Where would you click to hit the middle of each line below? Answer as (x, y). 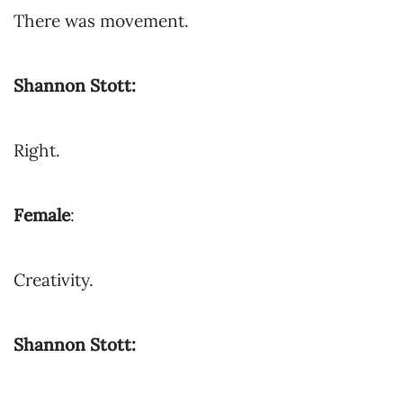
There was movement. (101, 21)
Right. (37, 150)
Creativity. (54, 280)
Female (42, 215)
